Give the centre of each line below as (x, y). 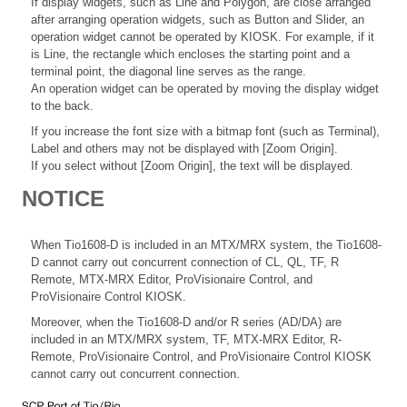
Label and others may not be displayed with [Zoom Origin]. (184, 148)
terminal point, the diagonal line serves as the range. (169, 71)
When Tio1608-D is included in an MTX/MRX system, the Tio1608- (206, 244)
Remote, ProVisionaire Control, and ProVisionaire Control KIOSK (201, 356)
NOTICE (63, 198)
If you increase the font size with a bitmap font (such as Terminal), (205, 131)
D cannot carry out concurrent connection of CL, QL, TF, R (185, 262)
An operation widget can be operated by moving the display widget (205, 88)
